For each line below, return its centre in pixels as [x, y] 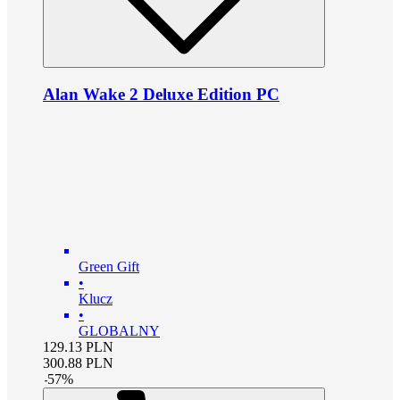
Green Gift [109, 266]
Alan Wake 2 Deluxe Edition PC [161, 94]
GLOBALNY [119, 330]
